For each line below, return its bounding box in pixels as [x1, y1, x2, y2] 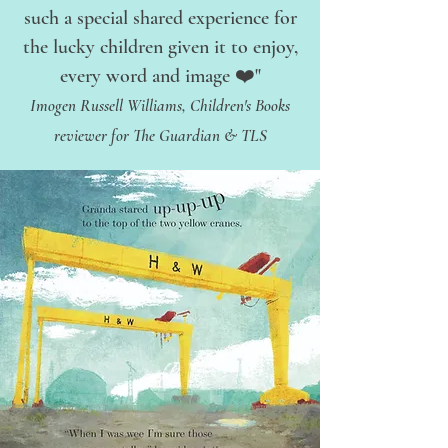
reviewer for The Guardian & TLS [53, 125, 267, 146]
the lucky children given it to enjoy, [22, 35, 298, 59]
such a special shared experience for [23, 6, 297, 30]
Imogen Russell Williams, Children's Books [30, 95, 290, 116]
